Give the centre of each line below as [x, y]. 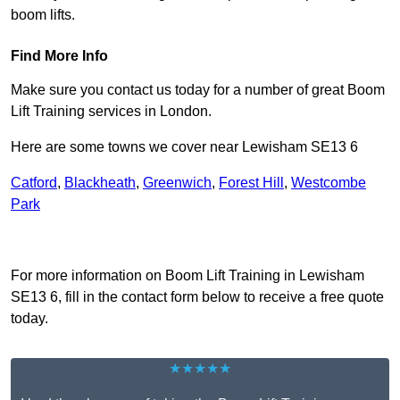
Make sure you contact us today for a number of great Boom [198, 90]
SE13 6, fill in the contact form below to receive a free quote [197, 297]
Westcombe [329, 183]
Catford [34, 183]
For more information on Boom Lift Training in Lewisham [187, 276]
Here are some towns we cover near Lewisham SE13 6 [184, 147]
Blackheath [100, 183]
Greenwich [177, 183]
